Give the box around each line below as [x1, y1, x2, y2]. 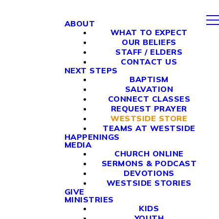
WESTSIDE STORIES [106, 178, 192, 188]
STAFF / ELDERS [115, 47, 183, 57]
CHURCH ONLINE [114, 149, 184, 158]
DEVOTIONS [124, 168, 175, 178]
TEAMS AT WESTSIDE [103, 123, 196, 133]
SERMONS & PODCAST [101, 158, 197, 168]
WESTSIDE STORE [110, 113, 188, 123]
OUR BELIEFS [122, 37, 176, 47]
